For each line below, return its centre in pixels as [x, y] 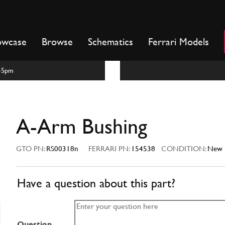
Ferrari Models [179, 42]
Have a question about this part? [96, 184]
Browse [57, 42]
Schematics [110, 42]
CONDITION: [181, 149]
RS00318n [62, 149]
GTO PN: [31, 149]
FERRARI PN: [110, 149]
